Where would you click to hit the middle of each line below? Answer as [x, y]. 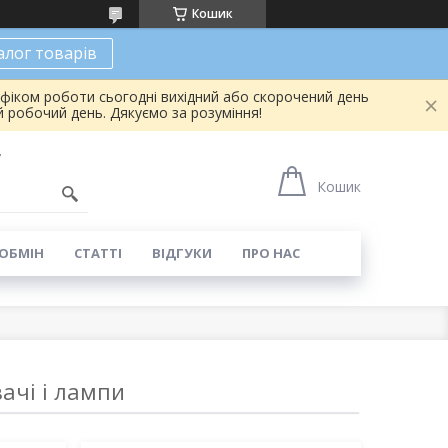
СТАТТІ [97, 253]
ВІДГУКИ [181, 253]
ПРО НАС [270, 253]
